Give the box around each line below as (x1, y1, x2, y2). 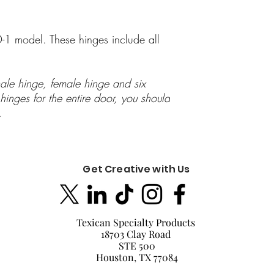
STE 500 (118, 239, 155, 252)
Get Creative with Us (83, 162, 190, 176)
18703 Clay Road (100, 228, 173, 240)
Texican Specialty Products (76, 216, 198, 229)
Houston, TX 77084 (95, 251, 178, 264)
